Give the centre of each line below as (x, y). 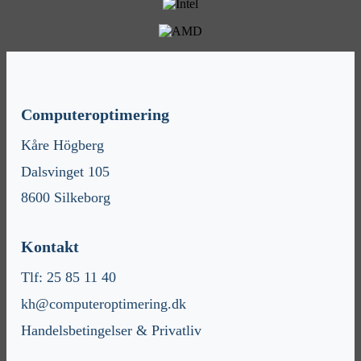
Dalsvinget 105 (66, 171)
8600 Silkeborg (66, 198)
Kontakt (50, 247)
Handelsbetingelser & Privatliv (112, 330)
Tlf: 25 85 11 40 (69, 278)
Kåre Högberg (63, 145)
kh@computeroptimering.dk (104, 303)
